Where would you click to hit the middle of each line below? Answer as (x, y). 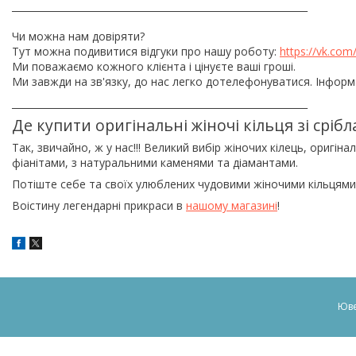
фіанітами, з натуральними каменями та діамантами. (155, 162)
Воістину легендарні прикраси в (99, 205)
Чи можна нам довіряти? (78, 36)
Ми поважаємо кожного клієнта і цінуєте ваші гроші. (154, 66)
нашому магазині (232, 205)
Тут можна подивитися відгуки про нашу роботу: (146, 51)
